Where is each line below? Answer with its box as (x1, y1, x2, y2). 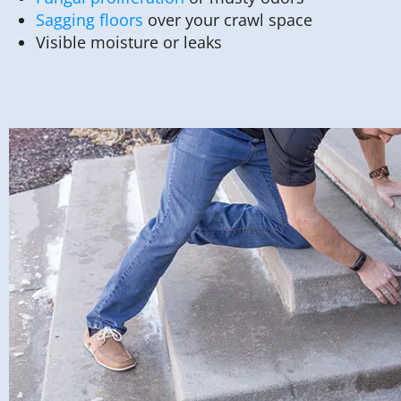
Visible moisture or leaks (36, 31, 222, 54)
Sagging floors (36, 9, 143, 31)
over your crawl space (143, 9, 312, 31)
